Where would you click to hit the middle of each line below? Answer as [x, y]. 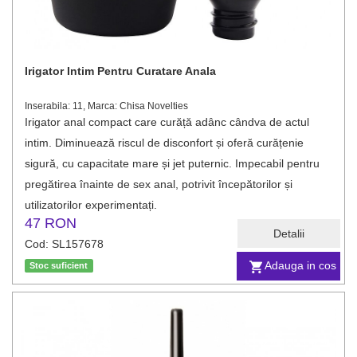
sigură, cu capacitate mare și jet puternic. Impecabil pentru [172, 163]
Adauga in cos [300, 266]
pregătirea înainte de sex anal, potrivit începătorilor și [159, 184]
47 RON [51, 223]
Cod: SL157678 [64, 244]
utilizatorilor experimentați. [91, 205]
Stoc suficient [59, 265]
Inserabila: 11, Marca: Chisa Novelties [106, 106]
